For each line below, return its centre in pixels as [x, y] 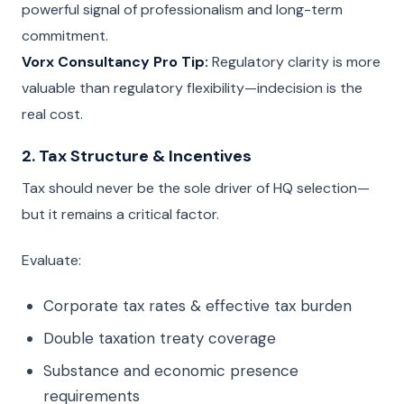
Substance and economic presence [171, 371]
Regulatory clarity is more [294, 62]
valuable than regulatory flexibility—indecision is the [192, 88]
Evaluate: [51, 260]
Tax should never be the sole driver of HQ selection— [196, 188]
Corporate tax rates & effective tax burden [197, 306]
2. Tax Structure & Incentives [137, 156]
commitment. [65, 36]
